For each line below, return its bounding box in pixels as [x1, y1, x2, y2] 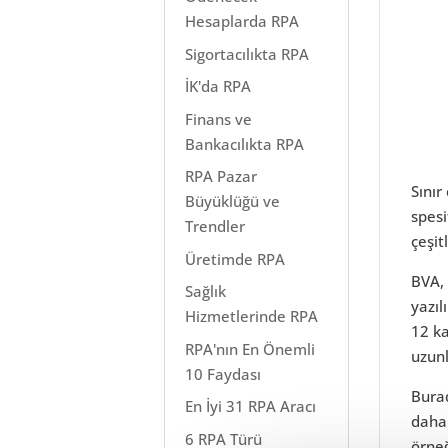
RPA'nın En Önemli [185, 338, 316, 359]
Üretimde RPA [185, 248, 286, 269]
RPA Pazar [185, 166, 258, 186]
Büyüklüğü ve [185, 191, 281, 211]
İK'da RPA [185, 76, 252, 96]
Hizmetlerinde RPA [185, 306, 319, 326]
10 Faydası [185, 363, 262, 384]
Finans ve [185, 108, 253, 129]
